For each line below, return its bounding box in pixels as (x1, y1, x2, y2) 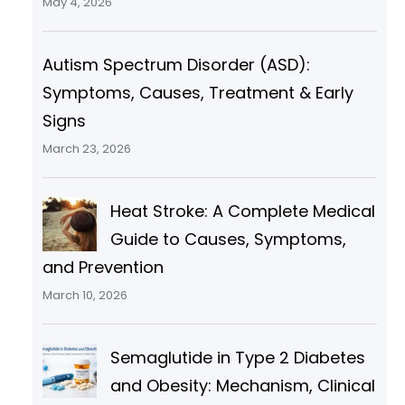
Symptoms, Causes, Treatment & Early (42, 81, 353, 105)
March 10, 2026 (42, 287, 127, 305)
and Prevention (42, 256, 164, 279)
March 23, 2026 (42, 140, 131, 158)
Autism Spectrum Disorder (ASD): (42, 53, 310, 77)
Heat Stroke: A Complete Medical (109, 200, 375, 223)
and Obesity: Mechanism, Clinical (109, 374, 375, 398)
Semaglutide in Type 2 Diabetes (109, 346, 365, 370)
